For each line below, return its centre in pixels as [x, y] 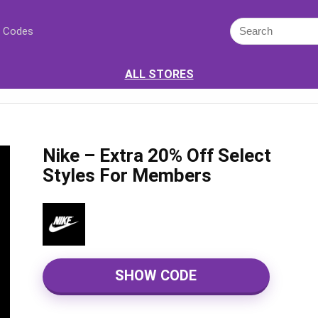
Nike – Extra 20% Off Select [157, 155]
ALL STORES [159, 74]
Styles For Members [127, 175]
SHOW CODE [156, 275]
